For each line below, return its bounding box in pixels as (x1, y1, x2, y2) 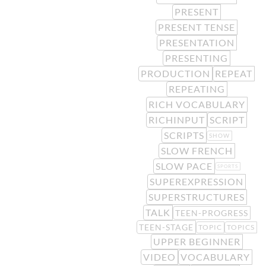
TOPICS (226, 222, 255, 232)
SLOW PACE (155, 160, 213, 172)
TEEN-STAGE (138, 222, 194, 232)
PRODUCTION (141, 68, 210, 79)
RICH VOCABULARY (148, 99, 245, 110)
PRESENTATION (159, 37, 235, 48)
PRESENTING (165, 52, 228, 64)
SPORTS (217, 163, 238, 169)
